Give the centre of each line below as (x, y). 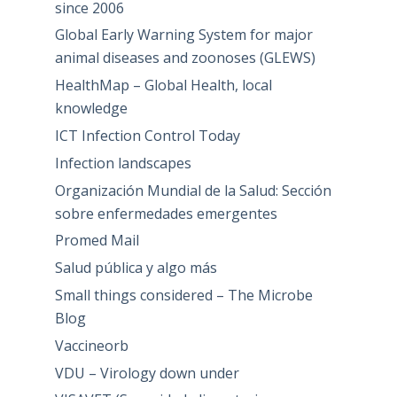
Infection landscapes (123, 163)
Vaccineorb (91, 345)
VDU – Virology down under (147, 373)
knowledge (91, 109)
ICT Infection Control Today (147, 136)
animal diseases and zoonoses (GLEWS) (185, 58)
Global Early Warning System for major (183, 35)
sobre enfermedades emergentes (166, 213)
